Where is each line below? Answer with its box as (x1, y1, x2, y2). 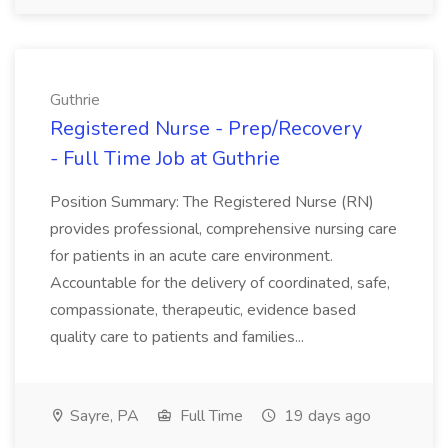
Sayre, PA (66, 405, 139, 427)
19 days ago (280, 405, 371, 427)
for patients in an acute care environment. (50, 245, 333, 267)
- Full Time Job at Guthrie (50, 145, 280, 172)
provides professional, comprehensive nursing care (50, 218, 397, 240)
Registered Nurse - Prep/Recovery (50, 115, 362, 142)
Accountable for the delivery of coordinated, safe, (50, 272, 390, 294)
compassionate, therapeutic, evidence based (50, 299, 356, 321)
